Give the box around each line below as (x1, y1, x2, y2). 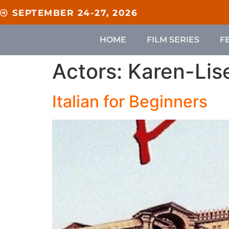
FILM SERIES (146, 35, 199, 44)
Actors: (52, 59, 128, 84)
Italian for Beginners (52, 91, 208, 111)
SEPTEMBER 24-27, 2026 (12, 8, 138, 18)
